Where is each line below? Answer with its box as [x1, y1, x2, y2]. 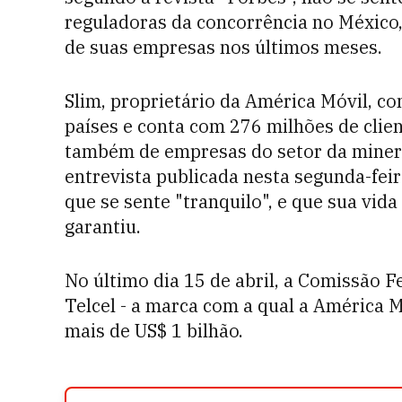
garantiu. [65, 214, 141, 239]
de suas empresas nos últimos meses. [65, 35, 382, 59]
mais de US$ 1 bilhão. [65, 319, 243, 343]
